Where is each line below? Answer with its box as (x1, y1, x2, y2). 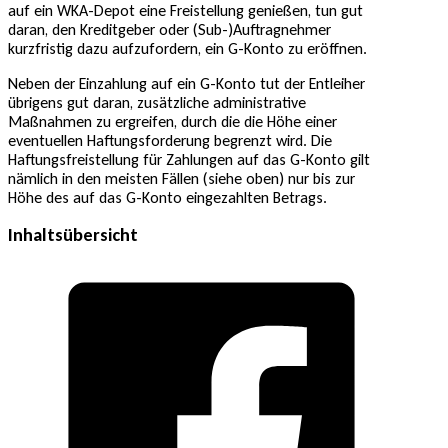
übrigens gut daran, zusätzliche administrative (8, 92, 306, 112)
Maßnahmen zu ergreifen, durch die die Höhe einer (8, 111, 337, 131)
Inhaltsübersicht (8, 222, 138, 246)
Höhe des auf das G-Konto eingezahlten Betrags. (8, 187, 327, 207)
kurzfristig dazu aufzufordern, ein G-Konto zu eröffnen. (8, 38, 367, 58)
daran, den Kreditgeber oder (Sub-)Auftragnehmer (8, 19, 331, 39)
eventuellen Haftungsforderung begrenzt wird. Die (8, 130, 332, 150)
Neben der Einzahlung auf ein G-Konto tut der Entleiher (8, 73, 365, 93)
